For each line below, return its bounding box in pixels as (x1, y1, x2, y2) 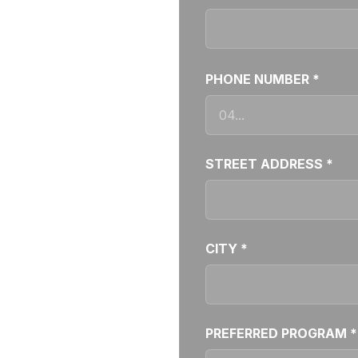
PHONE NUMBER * (205, 71, 320, 87)
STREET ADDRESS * (205, 156, 333, 172)
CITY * (205, 241, 248, 257)
